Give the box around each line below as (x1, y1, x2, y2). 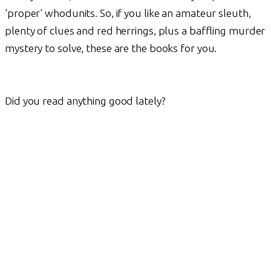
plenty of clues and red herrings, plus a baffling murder (5, 24, 266, 36)
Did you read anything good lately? (5, 94, 166, 106)
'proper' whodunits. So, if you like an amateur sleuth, (5, 7, 251, 19)
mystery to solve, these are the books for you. (5, 42, 217, 54)
